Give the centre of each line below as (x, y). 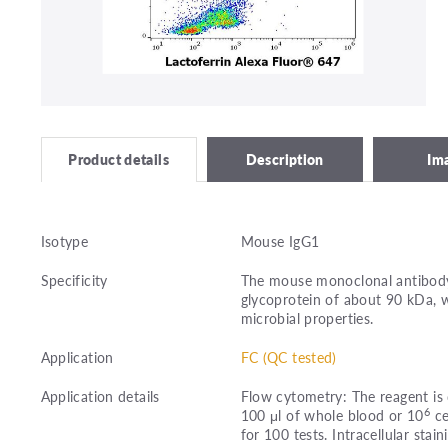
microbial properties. (307, 318)
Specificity (74, 280)
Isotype (64, 241)
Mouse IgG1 (280, 241)
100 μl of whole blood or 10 (332, 415)
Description (284, 158)
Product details (118, 159)
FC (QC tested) (288, 357)
